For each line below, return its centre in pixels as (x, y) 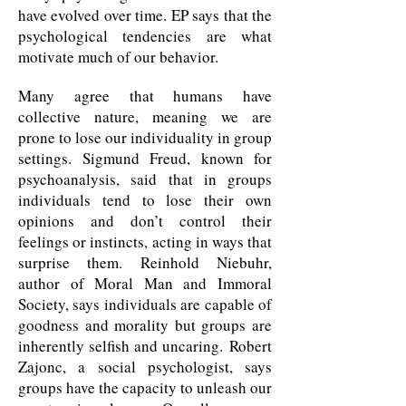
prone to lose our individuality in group (145, 137)
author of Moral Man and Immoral (145, 283)
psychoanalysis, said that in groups (145, 179)
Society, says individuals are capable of (145, 304)
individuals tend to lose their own (145, 200)
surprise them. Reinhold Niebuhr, (145, 262)
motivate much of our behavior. (118, 57)
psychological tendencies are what (145, 36)
